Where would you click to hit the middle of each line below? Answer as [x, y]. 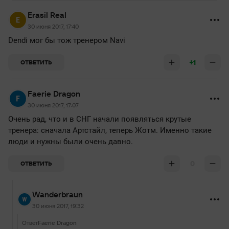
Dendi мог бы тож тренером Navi [67, 40]
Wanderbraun [58, 194]
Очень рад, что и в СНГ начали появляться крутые [100, 119]
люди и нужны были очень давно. [71, 142]
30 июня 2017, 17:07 [53, 105]
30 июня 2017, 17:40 [53, 26]
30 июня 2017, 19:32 [58, 206]
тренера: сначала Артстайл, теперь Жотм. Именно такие [110, 130]
